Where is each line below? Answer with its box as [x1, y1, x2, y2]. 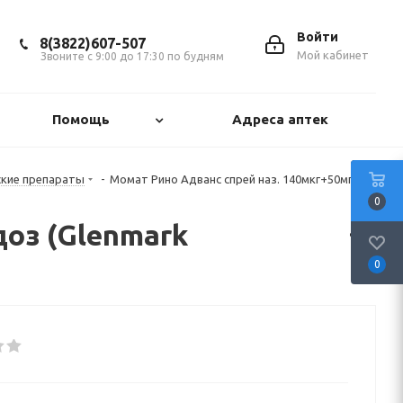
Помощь [52, 112, 110, 127]
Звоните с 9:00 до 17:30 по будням [40, 50, 224, 62]
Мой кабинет [297, 49, 369, 61]
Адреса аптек [231, 112, 328, 127]
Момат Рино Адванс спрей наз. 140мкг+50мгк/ [110, 173, 363, 185]
